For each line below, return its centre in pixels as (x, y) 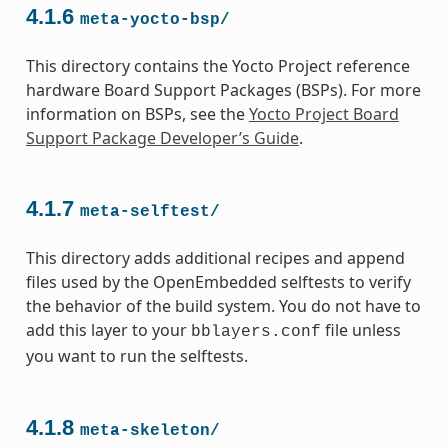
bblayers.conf (255, 332)
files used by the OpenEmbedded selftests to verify (218, 282)
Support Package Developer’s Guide (162, 137)
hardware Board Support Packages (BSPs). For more (223, 89)
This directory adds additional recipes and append (215, 258)
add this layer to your (108, 330)
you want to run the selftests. (136, 356)
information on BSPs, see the (137, 113)
